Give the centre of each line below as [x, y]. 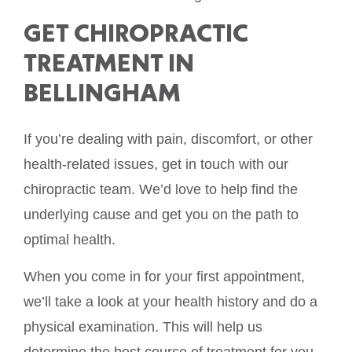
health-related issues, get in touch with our [156, 165]
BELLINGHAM [102, 93]
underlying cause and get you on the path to [161, 215]
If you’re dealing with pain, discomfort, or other [168, 139]
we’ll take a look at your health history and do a [170, 301]
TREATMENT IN [109, 63]
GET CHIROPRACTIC [136, 33]
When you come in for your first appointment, [164, 276]
